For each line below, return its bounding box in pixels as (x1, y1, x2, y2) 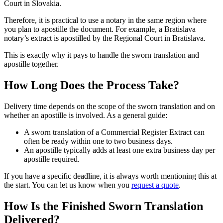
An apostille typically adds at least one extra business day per (24, 146, 215, 155)
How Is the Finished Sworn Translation (4, 200, 203, 213)
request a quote (131, 181, 179, 190)
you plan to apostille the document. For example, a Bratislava (4, 25, 196, 34)
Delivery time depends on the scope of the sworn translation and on (4, 102, 215, 111)
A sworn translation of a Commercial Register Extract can (24, 128, 205, 137)
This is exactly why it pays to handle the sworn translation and (4, 51, 199, 60)
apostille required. (24, 155, 80, 164)
